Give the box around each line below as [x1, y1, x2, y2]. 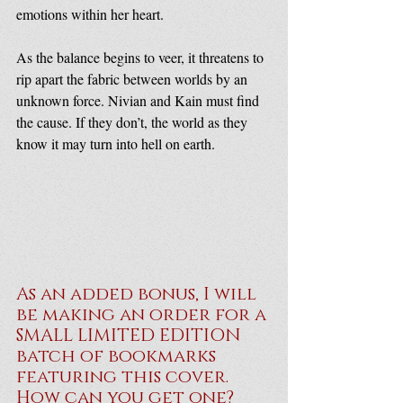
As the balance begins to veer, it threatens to [16, 48, 267, 67]
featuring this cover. [16, 365, 233, 390]
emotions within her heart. [16, 4, 164, 24]
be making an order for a [16, 303, 271, 327]
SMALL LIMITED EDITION [16, 324, 246, 348]
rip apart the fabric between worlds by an [16, 69, 251, 89]
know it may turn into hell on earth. [16, 134, 215, 154]
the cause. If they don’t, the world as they [16, 112, 251, 132]
